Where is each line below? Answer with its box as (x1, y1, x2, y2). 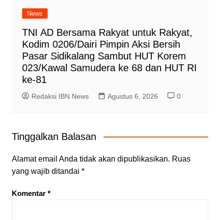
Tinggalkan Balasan (11, 131, 96, 142)
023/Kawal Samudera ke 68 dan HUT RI (22, 62, 197, 74)
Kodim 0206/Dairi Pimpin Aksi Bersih (22, 39, 180, 50)
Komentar (11, 189, 48, 198)
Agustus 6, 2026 (107, 92, 158, 101)
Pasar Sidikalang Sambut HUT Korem (22, 51, 186, 62)
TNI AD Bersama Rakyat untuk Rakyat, (22, 27, 192, 38)
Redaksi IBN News (31, 92, 89, 101)
